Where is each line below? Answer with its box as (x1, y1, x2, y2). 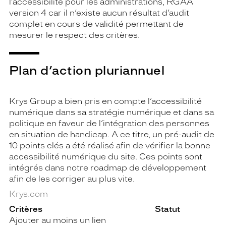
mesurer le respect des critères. (9, 30, 140, 40)
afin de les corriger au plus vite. (9, 174, 135, 184)
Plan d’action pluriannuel (9, 63, 165, 78)
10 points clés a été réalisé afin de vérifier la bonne (9, 141, 210, 150)
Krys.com (9, 189, 48, 199)
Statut (155, 204, 180, 214)
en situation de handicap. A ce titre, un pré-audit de (9, 130, 214, 139)
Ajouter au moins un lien (9, 215, 106, 225)
